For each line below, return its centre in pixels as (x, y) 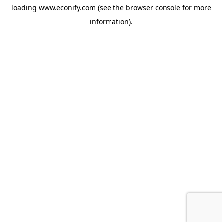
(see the (110, 8)
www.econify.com (67, 8)
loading (25, 8)
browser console (153, 8)
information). (111, 22)
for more (195, 8)
